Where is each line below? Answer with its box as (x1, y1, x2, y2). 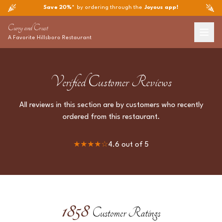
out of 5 (119, 141, 149, 149)
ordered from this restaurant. (62, 113, 160, 121)
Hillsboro (37, 35, 60, 41)
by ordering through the (75, 5, 142, 10)
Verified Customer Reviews (50, 73, 172, 91)
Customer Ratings (92, 205, 161, 221)
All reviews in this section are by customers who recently (19, 102, 203, 109)
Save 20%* (44, 5, 74, 10)
